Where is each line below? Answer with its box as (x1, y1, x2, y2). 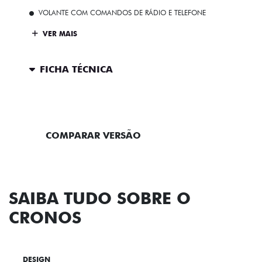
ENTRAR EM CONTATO (42, 96, 146, 108)
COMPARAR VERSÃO (45, 129, 141, 141)
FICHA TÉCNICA (40, 63, 113, 75)
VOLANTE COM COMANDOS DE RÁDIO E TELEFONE (39, 8, 206, 18)
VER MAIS (40, 29, 77, 38)
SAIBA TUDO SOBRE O (9, 188, 191, 209)
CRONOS (9, 208, 81, 228)
